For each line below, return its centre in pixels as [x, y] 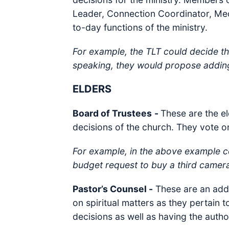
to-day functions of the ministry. [140, 27]
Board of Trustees [112, 113]
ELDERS [92, 89]
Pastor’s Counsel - [113, 189]
